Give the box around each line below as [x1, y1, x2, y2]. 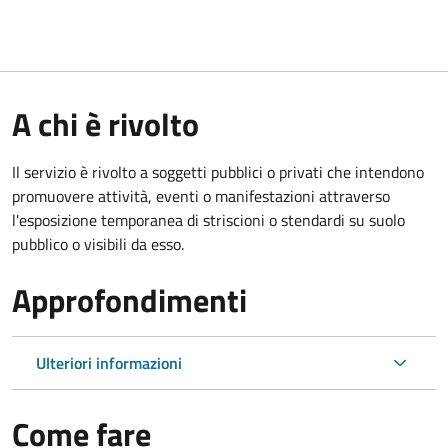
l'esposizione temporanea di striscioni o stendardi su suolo [12, 207, 405, 232]
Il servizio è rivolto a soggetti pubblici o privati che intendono [12, 159, 424, 184]
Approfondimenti [12, 275, 247, 324]
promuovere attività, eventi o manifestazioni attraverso [12, 183, 390, 208]
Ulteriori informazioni [36, 350, 182, 375]
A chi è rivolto [12, 99, 199, 148]
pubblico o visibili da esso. [12, 231, 184, 256]
